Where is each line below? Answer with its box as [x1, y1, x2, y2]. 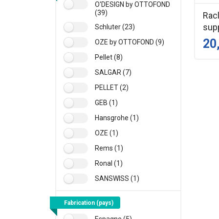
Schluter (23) [94, 22, 135, 31]
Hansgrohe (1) [94, 113, 139, 122]
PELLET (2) [94, 83, 129, 91]
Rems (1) [94, 144, 123, 152]
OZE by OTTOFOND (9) [94, 38, 164, 46]
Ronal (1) [94, 159, 123, 167]
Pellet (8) [94, 53, 123, 61]
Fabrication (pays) [64, 199, 113, 206]
